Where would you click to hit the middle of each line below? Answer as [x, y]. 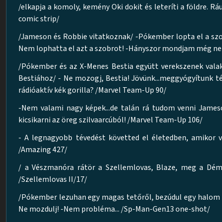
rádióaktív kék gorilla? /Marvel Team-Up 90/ [92, 90]
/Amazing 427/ [43, 150]
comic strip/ [39, 19]
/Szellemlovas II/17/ [53, 179]
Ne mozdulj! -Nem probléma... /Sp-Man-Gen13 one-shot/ [114, 209]
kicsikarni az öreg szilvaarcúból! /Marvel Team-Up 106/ [111, 120]
